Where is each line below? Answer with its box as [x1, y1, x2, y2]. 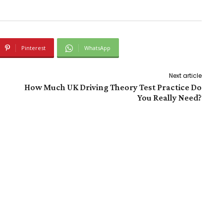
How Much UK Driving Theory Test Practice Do [24, 82, 202, 93]
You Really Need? [137, 93, 202, 103]
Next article [168, 71, 202, 80]
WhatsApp [84, 44, 111, 52]
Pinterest [21, 44, 46, 52]
